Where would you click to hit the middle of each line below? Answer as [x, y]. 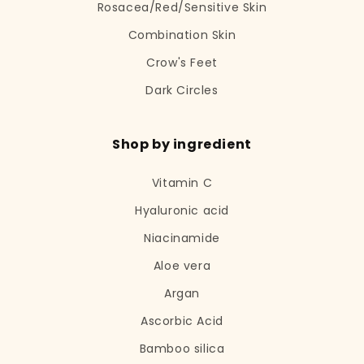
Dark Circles [182, 90]
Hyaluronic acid [182, 210]
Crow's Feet [182, 63]
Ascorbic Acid [182, 321]
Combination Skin [182, 35]
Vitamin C [182, 183]
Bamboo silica [182, 349]
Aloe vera [182, 266]
